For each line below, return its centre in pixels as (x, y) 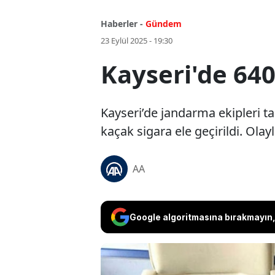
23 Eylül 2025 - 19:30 (137, 41)
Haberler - (122, 24)
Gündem (164, 24)
